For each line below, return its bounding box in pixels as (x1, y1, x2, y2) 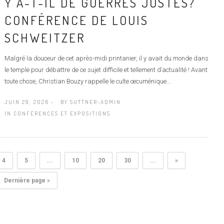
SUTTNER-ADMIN (69, 98, 121, 105)
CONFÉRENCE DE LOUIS (4, 11, 148, 28)
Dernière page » (4, 176, 50, 184)
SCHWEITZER (4, 29, 85, 45)
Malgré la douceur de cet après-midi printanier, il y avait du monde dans (4, 54, 208, 62)
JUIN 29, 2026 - (4, 98, 54, 105)
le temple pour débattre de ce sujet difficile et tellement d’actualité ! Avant (4, 65, 207, 73)
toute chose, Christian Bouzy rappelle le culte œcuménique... (4, 77, 171, 85)
